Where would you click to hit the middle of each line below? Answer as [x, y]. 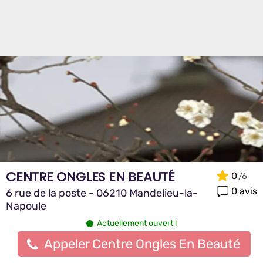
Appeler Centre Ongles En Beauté [142, 244]
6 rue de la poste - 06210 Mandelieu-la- [102, 193]
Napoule [26, 206]
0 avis [244, 191]
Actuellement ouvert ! [137, 223]
